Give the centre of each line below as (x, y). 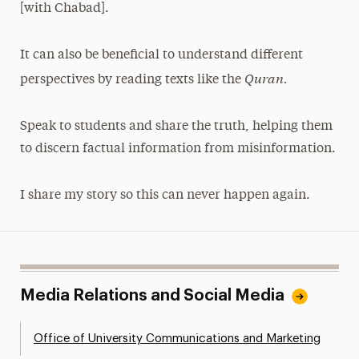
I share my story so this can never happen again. (165, 195)
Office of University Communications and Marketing (177, 338)
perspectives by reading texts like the (132, 80)
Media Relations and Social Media (152, 295)
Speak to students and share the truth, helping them (176, 126)
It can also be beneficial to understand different (161, 55)
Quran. (266, 77)
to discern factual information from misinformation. (177, 149)
